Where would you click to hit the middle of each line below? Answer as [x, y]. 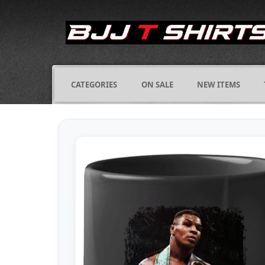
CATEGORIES [94, 85]
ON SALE [157, 85]
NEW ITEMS [218, 85]
